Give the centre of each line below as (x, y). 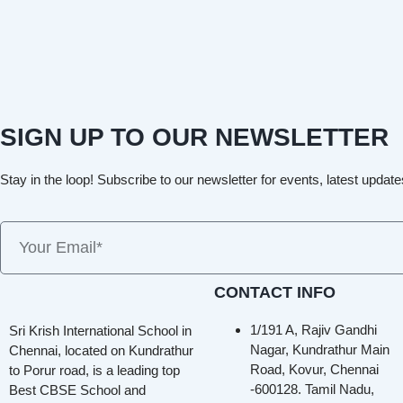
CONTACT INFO (275, 292)
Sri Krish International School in (100, 330)
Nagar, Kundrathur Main (320, 349)
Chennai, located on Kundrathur (101, 350)
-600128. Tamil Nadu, (312, 389)
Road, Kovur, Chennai (314, 369)
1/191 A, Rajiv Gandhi (313, 329)
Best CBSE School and (77, 390)
